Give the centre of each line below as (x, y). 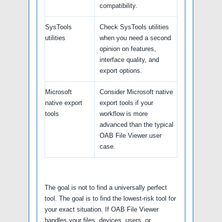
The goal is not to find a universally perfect (106, 188)
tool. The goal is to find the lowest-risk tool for (110, 198)
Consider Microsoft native (136, 92)
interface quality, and (129, 59)
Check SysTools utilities (134, 27)
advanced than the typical (137, 124)
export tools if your (126, 103)
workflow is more (124, 113)
